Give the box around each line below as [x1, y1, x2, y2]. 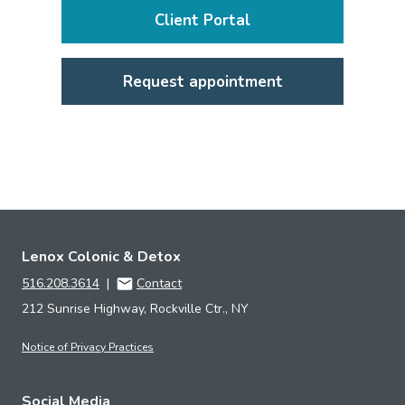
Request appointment [122, 71, 283, 92]
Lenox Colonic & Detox [22, 247, 181, 268]
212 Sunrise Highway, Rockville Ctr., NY [22, 300, 249, 318]
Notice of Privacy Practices [22, 340, 154, 355]
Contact [137, 275, 182, 293]
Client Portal [155, 9, 250, 31]
